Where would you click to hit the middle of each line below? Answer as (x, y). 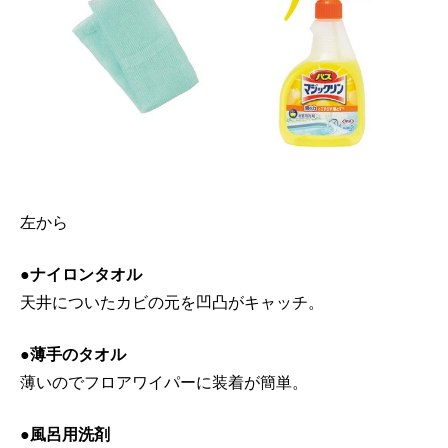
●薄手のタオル (73, 355)
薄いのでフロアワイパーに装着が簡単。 (164, 383)
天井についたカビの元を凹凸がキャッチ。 (172, 303)
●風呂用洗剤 (65, 435)
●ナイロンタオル (81, 275)
